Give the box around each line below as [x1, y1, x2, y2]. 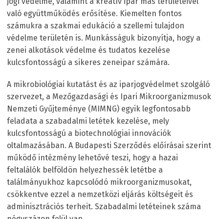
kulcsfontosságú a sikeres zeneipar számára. [7, 58, 170, 67]
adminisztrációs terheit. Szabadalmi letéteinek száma [7, 202, 201, 212]
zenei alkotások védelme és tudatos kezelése [7, 45, 170, 55]
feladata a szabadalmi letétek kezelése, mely [7, 116, 169, 126]
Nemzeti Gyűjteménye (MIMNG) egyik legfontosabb [7, 104, 191, 114]
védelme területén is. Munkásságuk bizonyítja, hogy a [7, 33, 200, 43]
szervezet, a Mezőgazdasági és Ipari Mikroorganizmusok [7, 92, 211, 102]
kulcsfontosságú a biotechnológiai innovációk [7, 129, 171, 138]
